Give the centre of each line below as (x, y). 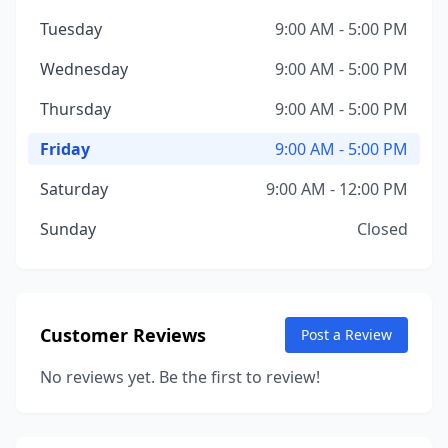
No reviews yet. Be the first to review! (180, 377)
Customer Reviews (123, 335)
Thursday (75, 109)
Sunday (68, 229)
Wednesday (84, 69)
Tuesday (71, 29)
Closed (382, 229)
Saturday (74, 189)
